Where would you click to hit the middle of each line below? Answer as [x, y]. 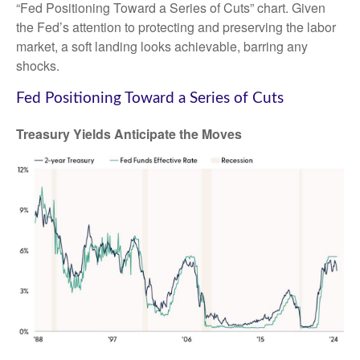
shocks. [38, 65]
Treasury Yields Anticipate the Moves [129, 134]
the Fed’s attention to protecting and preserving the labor [176, 27]
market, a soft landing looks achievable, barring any [162, 46]
